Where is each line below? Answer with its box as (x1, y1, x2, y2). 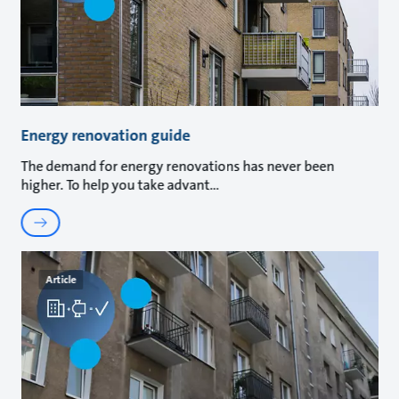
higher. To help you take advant (20, 175, 210, 194)
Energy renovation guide (20, 124, 191, 146)
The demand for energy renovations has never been (20, 156, 335, 175)
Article (45, 272, 77, 287)
